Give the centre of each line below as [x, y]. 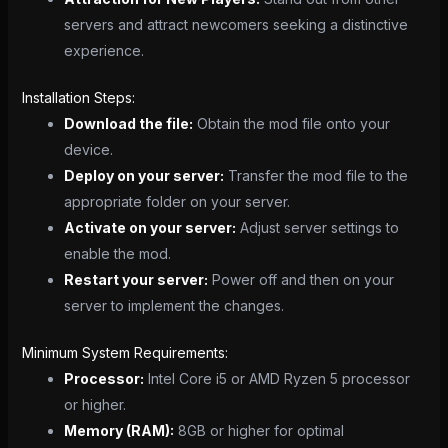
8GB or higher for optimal [258, 431]
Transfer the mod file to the [315, 176]
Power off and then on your [300, 280]
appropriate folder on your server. [176, 202]
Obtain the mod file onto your [291, 124]
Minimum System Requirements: [124, 353]
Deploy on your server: [143, 176]
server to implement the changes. [173, 306]
